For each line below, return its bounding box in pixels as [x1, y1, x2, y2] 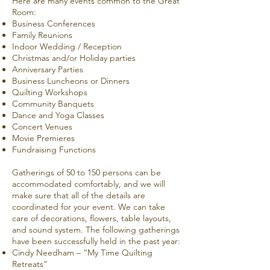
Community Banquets [12, 98, 94, 109]
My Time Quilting [87, 247, 152, 258]
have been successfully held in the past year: [12, 236, 180, 246]
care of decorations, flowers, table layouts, [12, 213, 171, 224]
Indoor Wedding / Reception [12, 41, 122, 52]
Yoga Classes [55, 110, 104, 121]
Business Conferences [12, 18, 95, 29]
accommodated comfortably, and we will [12, 178, 165, 189]
